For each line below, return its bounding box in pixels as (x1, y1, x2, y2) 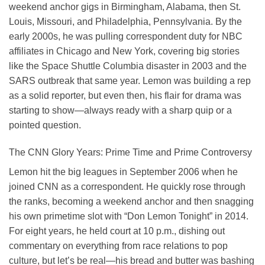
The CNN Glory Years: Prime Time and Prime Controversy (9, 147, 252, 157)
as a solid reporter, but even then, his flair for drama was (9, 91, 241, 101)
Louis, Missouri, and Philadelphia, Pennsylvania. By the (9, 17, 242, 27)
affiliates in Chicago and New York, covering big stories (9, 46, 240, 57)
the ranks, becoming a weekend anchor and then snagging (9, 196, 254, 206)
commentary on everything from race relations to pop (9, 240, 228, 251)
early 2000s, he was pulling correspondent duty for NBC (9, 31, 243, 42)
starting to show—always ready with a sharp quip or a (9, 105, 232, 116)
